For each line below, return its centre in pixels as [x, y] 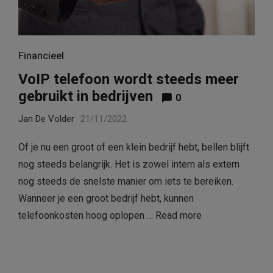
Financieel [41, 55]
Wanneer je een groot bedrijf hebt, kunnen [106, 198]
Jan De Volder [46, 119]
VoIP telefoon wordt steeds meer [129, 79]
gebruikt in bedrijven [86, 96]
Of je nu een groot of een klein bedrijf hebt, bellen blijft [134, 147]
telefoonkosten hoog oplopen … [87, 215]
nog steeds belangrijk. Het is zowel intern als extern [129, 164]
